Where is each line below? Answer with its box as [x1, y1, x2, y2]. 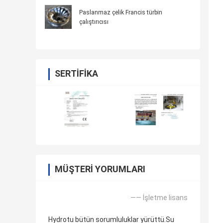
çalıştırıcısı [79, 18, 109, 26]
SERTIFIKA [55, 68, 98, 79]
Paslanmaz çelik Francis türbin [79, 9, 162, 16]
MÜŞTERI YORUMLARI [55, 164, 145, 175]
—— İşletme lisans [130, 194, 188, 202]
